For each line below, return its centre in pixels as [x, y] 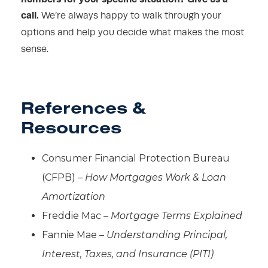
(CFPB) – [63, 178]
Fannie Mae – [74, 235]
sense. [35, 49]
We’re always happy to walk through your [130, 16]
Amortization [74, 197]
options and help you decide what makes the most [133, 33]
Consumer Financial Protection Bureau [136, 159]
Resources [71, 127]
